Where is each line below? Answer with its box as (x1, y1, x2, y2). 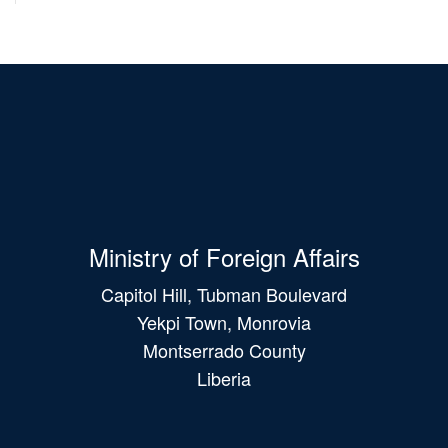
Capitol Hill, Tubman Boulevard (101, 280, 347, 307)
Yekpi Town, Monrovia (137, 308, 311, 335)
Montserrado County (142, 336, 306, 363)
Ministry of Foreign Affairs (88, 238, 360, 274)
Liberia (197, 364, 251, 391)
